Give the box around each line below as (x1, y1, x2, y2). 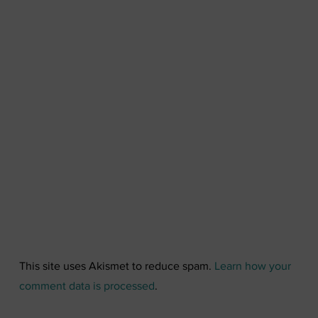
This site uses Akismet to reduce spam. (19, 259, 214, 273)
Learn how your (214, 259, 291, 273)
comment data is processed (19, 279, 155, 293)
